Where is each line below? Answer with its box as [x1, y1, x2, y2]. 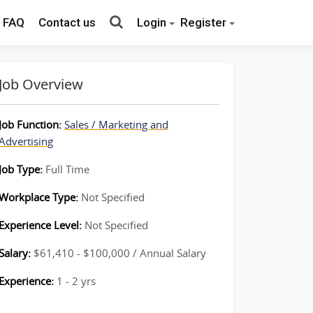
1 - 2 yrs [57, 274, 96, 288]
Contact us [38, 15, 96, 29]
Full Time [45, 162, 89, 176]
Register [180, 15, 226, 29]
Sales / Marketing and [64, 117, 168, 131]
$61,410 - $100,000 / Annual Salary [34, 246, 206, 260]
